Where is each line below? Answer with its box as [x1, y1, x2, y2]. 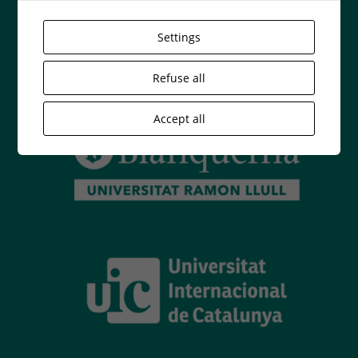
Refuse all [153, 70, 205, 86]
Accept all [153, 111, 205, 126]
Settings [157, 30, 201, 45]
